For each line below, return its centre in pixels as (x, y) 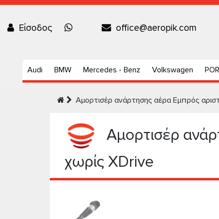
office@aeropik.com (156, 28)
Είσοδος (36, 28)
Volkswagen (173, 70)
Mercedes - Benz (112, 70)
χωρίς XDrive (109, 162)
